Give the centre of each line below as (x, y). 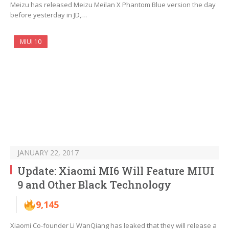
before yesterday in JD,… (49, 15)
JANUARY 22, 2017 (48, 153)
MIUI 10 (31, 42)
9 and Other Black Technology (94, 185)
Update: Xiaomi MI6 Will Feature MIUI (116, 171)
